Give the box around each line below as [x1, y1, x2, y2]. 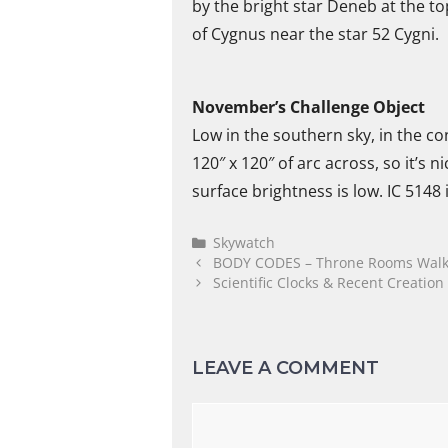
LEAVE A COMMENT [192, 356, 379, 379]
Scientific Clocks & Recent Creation [213, 272, 445, 292]
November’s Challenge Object [192, 96, 425, 119]
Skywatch [213, 232, 276, 252]
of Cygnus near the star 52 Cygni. [192, 22, 439, 45]
